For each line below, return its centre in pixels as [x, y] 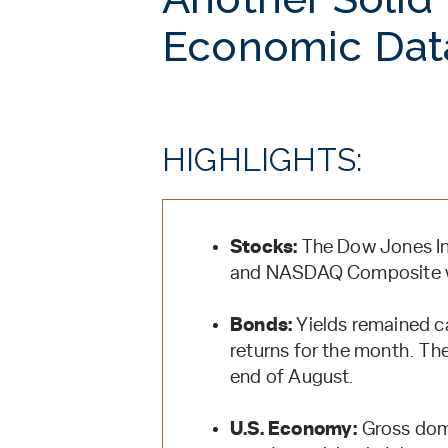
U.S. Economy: [296, 429]
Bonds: [263, 325]
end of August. [292, 377]
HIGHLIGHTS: [262, 160]
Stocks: [266, 247]
